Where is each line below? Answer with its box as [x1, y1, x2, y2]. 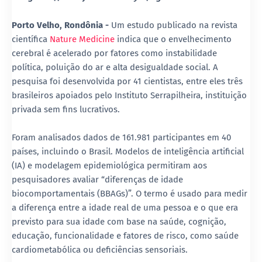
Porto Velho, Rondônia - [12, 19, 111, 30]
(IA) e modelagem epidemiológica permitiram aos [12, 160, 207, 171]
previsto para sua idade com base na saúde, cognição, [12, 216, 226, 227]
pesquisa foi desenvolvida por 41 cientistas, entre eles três [12, 75, 243, 87]
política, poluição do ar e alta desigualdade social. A [12, 61, 218, 73]
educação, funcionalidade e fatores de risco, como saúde [12, 230, 239, 241]
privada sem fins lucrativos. [12, 104, 120, 115]
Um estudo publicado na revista [111, 19, 237, 30]
